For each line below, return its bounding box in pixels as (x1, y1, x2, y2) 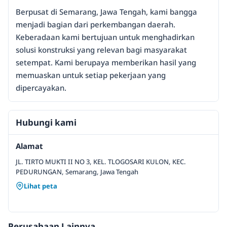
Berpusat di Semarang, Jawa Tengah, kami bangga (16, 7, 197, 17)
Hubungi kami (16, 117, 77, 128)
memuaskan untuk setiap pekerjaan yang (16, 70, 166, 80)
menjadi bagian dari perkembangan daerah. (16, 19, 175, 29)
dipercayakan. (16, 83, 66, 93)
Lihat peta (24, 181, 57, 191)
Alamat (16, 141, 43, 151)
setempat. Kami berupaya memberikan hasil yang (16, 57, 196, 67)
